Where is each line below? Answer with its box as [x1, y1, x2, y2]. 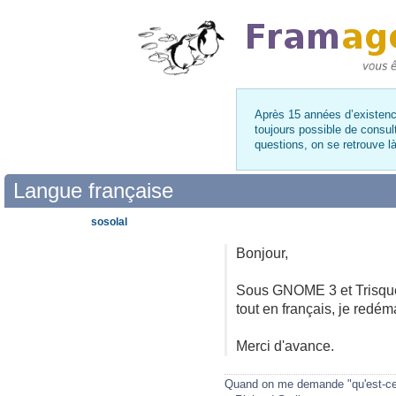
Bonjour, [235, 245, 288, 261]
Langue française [13, 179, 173, 202]
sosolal [91, 216, 128, 228]
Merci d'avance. [235, 338, 334, 354]
